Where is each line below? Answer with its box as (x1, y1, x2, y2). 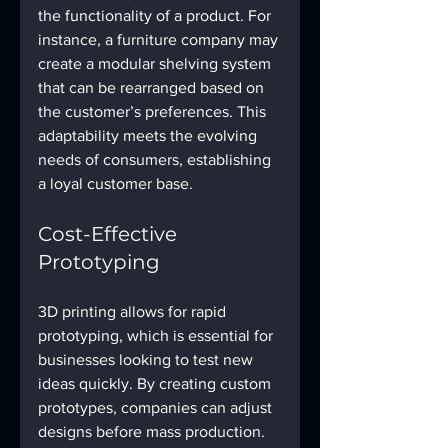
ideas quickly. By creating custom (38, 375, 275, 393)
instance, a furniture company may (38, 31, 282, 49)
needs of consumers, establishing (38, 151, 275, 169)
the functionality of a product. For (38, 7, 275, 25)
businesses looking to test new (38, 351, 257, 369)
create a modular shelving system (38, 55, 275, 73)
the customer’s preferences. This (38, 103, 270, 121)
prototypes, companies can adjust (38, 399, 276, 417)
